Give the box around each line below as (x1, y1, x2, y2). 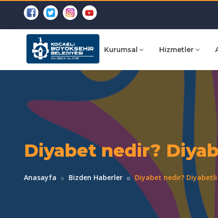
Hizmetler (159, 45, 194, 54)
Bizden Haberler (68, 173, 123, 182)
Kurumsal (104, 45, 138, 54)
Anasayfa (23, 173, 56, 182)
